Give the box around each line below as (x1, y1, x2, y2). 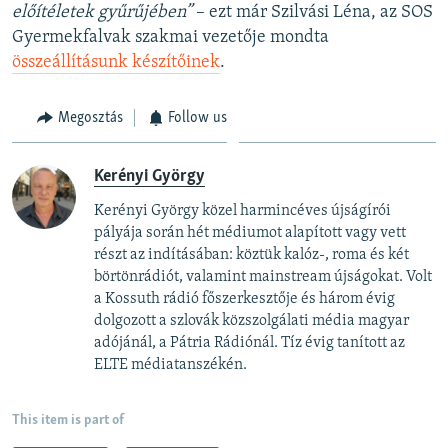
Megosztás (57, 109, 123, 126)
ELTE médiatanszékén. (94, 357, 250, 374)
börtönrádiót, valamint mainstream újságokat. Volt (94, 269, 432, 286)
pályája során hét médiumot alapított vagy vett (94, 225, 406, 242)
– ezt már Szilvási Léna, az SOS (196, 2, 433, 22)
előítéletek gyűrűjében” (12, 2, 196, 22)
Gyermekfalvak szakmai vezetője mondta (12, 27, 329, 47)
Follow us (168, 109, 227, 126)
